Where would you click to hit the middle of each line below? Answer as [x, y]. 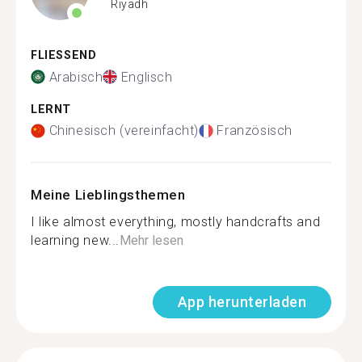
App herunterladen [242, 302]
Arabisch [76, 77]
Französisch [255, 130]
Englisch [147, 77]
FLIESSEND [59, 55]
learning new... [75, 240]
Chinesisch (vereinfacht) [124, 130]
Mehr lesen [152, 240]
